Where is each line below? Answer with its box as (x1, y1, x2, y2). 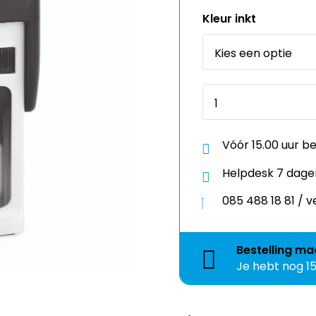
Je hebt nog (236, 236, 306, 253)
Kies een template (179, 290, 297, 308)
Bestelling (236, 220, 295, 237)
